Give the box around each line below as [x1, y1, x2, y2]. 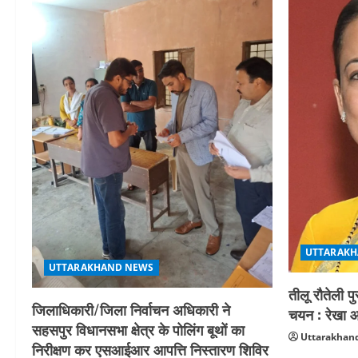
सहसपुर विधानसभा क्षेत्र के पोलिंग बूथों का [32, 319, 245, 340]
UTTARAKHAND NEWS [49, 261, 154, 275]
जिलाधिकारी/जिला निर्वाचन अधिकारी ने [32, 299, 230, 320]
